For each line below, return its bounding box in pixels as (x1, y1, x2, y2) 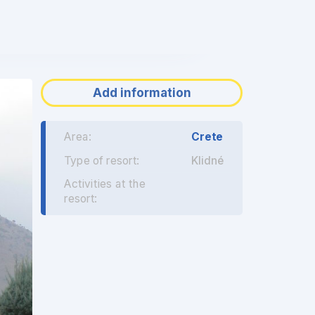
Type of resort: (64, 154, 139, 167)
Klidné (191, 154, 224, 167)
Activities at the (64, 177, 146, 191)
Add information (92, 86, 191, 101)
